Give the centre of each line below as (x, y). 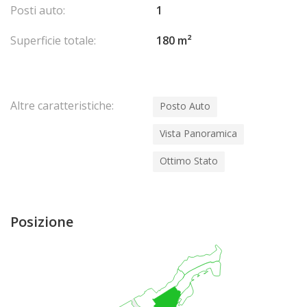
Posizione (42, 222)
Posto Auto (185, 106)
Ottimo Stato (189, 161)
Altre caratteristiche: (62, 106)
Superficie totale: (53, 40)
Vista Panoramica (198, 133)
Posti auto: (38, 10)
